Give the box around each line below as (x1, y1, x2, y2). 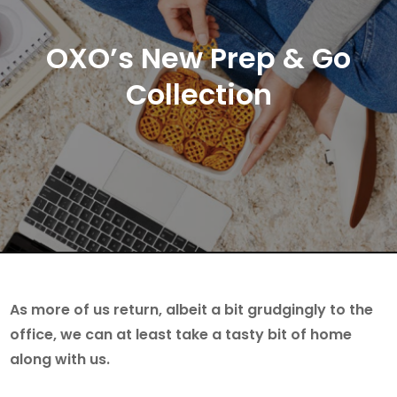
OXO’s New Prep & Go (46, 37, 351, 78)
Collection (125, 74, 272, 114)
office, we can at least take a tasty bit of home (10, 323, 353, 345)
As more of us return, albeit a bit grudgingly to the (10, 299, 374, 320)
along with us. (10, 348, 111, 370)
